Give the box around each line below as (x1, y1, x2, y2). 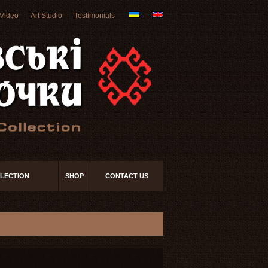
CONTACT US (105, 172, 148, 179)
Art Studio (31, 11, 62, 20)
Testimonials (74, 11, 115, 20)
